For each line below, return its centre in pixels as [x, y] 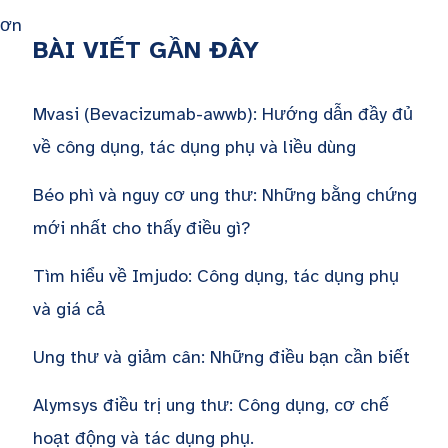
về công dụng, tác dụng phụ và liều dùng [194, 146]
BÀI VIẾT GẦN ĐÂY [145, 49]
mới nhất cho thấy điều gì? [141, 227]
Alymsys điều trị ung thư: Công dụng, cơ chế [210, 404]
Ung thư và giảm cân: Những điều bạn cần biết [221, 356]
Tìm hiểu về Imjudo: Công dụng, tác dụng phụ [215, 275]
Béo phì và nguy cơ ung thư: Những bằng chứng [224, 194]
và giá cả [68, 308]
